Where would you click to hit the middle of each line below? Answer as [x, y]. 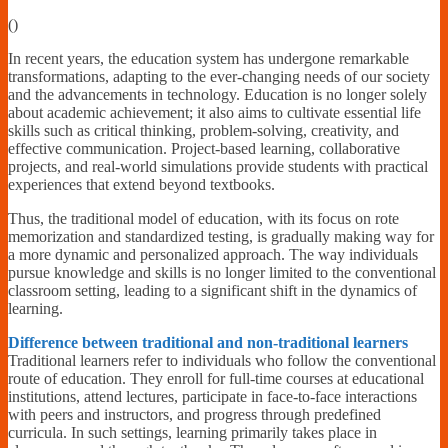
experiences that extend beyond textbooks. [141, 184]
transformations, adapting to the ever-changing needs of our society [219, 76]
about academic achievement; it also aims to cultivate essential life [214, 112]
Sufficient [266, 37]
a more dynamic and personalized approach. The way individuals [213, 254]
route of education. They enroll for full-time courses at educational [216, 378]
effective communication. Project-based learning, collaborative [204, 148]
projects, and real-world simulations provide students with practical [218, 166]
